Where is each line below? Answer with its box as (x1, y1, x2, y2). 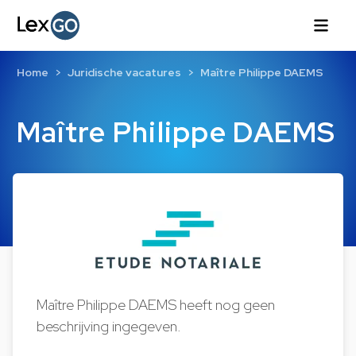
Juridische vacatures (67, 65, 181, 80)
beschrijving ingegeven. (37, 316, 182, 336)
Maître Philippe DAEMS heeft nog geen (37, 295, 276, 315)
